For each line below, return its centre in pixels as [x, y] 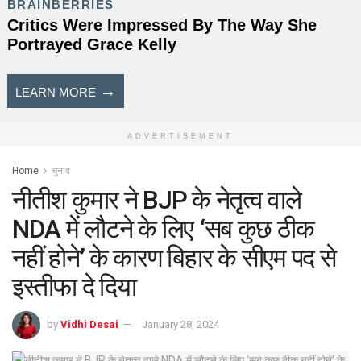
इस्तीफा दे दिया [74, 286]
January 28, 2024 [180, 325]
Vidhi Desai [89, 325]
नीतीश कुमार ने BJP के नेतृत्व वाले [157, 199]
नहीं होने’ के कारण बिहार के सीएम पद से [174, 257]
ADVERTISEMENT [180, 136]
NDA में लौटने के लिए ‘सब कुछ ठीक [163, 228]
